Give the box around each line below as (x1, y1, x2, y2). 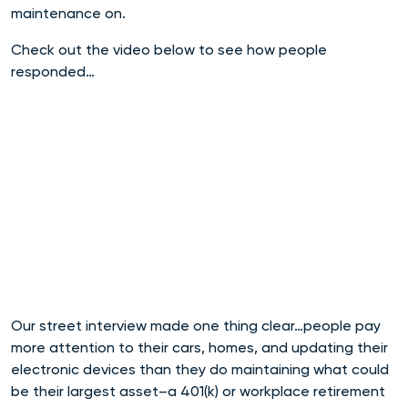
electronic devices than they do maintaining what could (11, 360, 389, 378)
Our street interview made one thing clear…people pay (11, 316, 381, 334)
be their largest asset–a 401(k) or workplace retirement (11, 382, 385, 400)
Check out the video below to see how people (11, 41, 327, 58)
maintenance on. (11, 5, 126, 22)
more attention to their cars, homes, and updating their (11, 338, 388, 356)
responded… (11, 63, 95, 80)
